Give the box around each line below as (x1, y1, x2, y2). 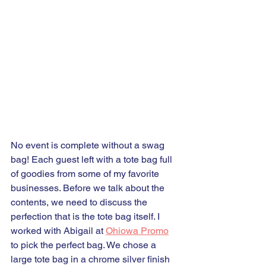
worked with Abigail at (11, 225, 106, 236)
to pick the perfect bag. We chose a (11, 239, 159, 251)
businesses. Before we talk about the (11, 182, 167, 194)
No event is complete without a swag (11, 140, 167, 151)
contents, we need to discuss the (11, 197, 150, 208)
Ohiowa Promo (106, 225, 169, 236)
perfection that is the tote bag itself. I (11, 211, 162, 222)
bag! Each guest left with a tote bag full (11, 154, 175, 165)
